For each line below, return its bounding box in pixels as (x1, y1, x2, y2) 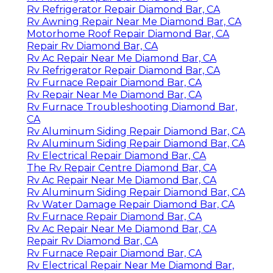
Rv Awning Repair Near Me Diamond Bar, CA (27, 15, 241, 27)
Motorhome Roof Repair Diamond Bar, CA (27, 27, 229, 40)
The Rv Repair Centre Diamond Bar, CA (27, 161, 216, 174)
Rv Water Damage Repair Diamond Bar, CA (27, 198, 235, 210)
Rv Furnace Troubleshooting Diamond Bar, (27, 101, 237, 113)
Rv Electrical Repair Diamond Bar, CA (27, 149, 206, 161)
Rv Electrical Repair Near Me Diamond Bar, (27, 259, 234, 271)
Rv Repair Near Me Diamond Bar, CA (27, 88, 202, 101)
